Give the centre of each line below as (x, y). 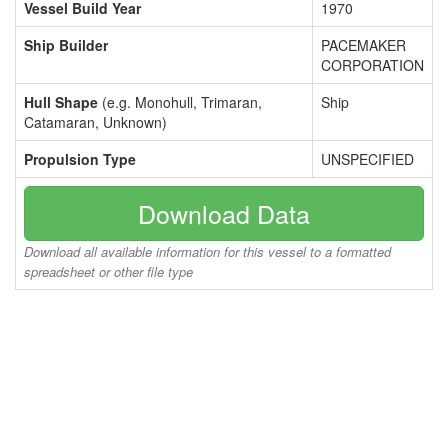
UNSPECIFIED (367, 159)
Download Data (224, 213)
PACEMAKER (363, 45)
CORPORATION (372, 65)
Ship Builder (66, 45)
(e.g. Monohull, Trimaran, (180, 102)
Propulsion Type (80, 159)
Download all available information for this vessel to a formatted (207, 251)
